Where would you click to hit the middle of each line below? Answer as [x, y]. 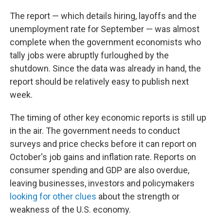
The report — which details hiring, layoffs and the [103, 16]
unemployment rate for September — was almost [105, 29]
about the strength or [138, 196]
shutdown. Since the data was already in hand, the [105, 68]
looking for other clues [53, 196]
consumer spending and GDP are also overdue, [100, 170]
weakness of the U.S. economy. [70, 209]
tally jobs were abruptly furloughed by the [89, 55]
